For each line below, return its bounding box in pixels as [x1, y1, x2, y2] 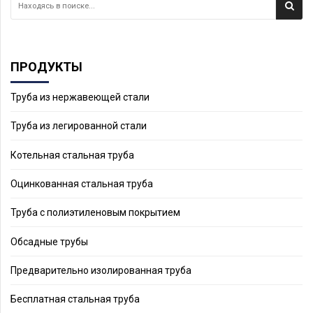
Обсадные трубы [10, 235, 88, 247]
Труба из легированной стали [10, 120, 147, 132]
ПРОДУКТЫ [10, 59, 82, 74]
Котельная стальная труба [10, 149, 134, 161]
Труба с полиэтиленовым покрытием [10, 207, 180, 219]
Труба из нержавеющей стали [10, 91, 150, 103]
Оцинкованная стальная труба [10, 177, 153, 189]
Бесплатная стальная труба [10, 293, 140, 305]
